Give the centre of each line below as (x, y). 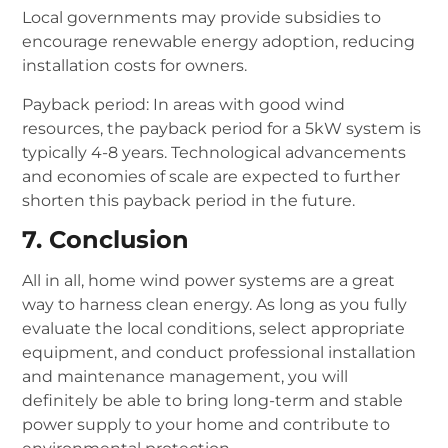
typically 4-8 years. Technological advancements (214, 152)
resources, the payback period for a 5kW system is (222, 128)
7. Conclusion (106, 240)
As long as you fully (332, 305)
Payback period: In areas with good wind (184, 104)
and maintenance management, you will (185, 377)
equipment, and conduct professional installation (219, 353)
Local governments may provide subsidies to (202, 18)
